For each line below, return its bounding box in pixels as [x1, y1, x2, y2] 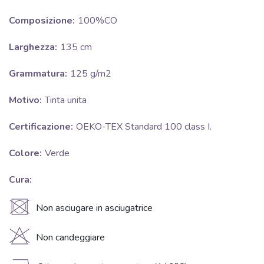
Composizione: [9, 14, 75, 28]
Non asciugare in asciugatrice [36, 202, 153, 215]
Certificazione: [9, 120, 73, 134]
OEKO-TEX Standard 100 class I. [76, 120, 212, 134]
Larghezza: [9, 41, 57, 54]
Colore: [9, 147, 42, 160]
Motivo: [9, 94, 42, 107]
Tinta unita [45, 94, 87, 107]
